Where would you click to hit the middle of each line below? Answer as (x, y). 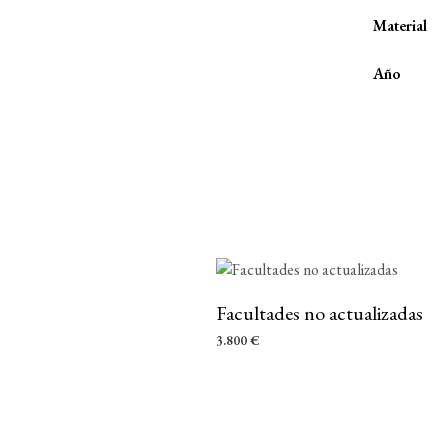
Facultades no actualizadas (319, 313)
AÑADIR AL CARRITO (283, 368)
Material (400, 25)
